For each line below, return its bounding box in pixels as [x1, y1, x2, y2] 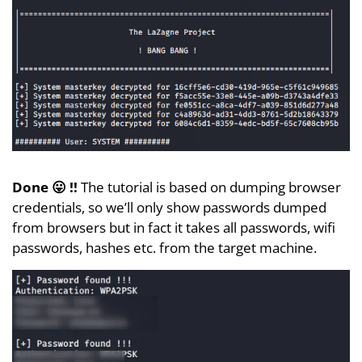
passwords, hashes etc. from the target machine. [12, 238, 317, 257]
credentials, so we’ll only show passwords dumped [12, 197, 326, 217]
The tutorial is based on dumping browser [81, 177, 341, 196]
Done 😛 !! [12, 177, 81, 196]
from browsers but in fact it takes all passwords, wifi [12, 217, 335, 237]
